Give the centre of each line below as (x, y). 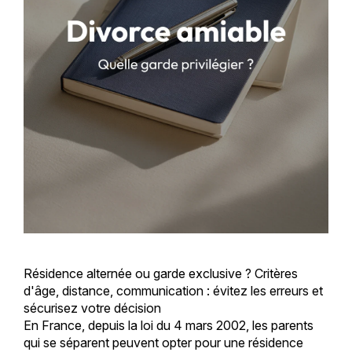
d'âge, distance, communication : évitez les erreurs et (173, 291)
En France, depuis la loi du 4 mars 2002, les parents (168, 326)
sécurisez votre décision (92, 308)
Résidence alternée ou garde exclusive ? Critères (160, 274)
